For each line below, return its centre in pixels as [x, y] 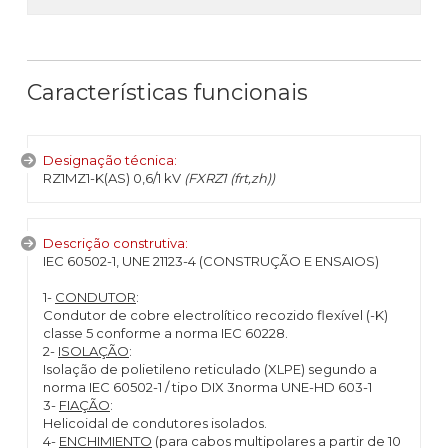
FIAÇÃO [84, 405]
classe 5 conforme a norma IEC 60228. [165, 333]
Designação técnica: [110, 160]
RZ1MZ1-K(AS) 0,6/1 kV [112, 178]
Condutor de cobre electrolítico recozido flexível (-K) [215, 315]
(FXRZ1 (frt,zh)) [228, 178]
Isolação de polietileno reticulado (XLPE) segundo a [210, 369]
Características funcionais [167, 92]
